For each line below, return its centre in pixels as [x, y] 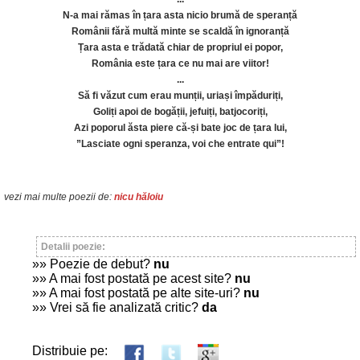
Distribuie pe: [70, 351]
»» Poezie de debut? [93, 264]
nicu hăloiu [139, 197]
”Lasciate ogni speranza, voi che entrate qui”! [180, 144]
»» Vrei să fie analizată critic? [117, 307]
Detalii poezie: [73, 247]
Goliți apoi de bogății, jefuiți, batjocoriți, [180, 112]
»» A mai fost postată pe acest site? [133, 278]
